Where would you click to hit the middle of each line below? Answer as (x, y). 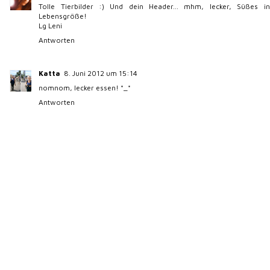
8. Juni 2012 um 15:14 (101, 73)
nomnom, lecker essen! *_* (85, 87)
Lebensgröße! (63, 16)
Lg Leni (51, 25)
